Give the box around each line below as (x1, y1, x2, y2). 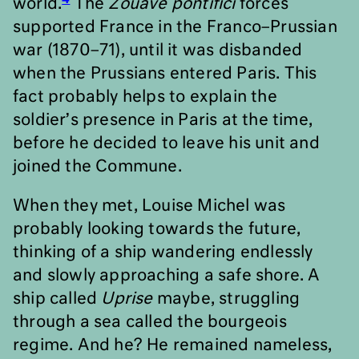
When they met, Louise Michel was (13, 198, 286, 214)
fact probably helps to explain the (13, 89, 277, 105)
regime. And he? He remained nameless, (13, 337, 333, 353)
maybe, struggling (152, 291, 301, 307)
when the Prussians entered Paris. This (13, 66, 317, 82)
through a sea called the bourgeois (13, 314, 287, 330)
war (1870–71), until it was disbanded (13, 42, 303, 58)
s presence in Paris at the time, (70, 112, 313, 128)
